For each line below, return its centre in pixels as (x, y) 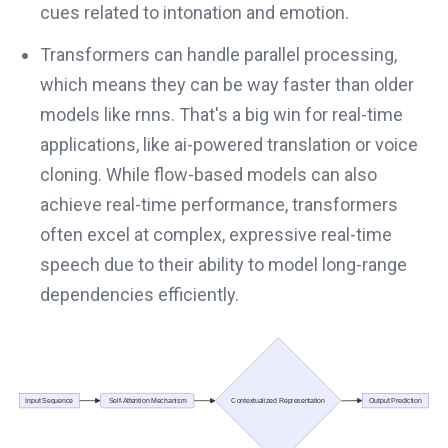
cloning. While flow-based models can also (208, 175)
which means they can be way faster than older (227, 85)
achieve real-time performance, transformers (219, 205)
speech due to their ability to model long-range (223, 265)
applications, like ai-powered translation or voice (229, 145)
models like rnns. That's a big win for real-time (221, 115)
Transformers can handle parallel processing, (218, 55)
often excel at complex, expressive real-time (216, 235)
